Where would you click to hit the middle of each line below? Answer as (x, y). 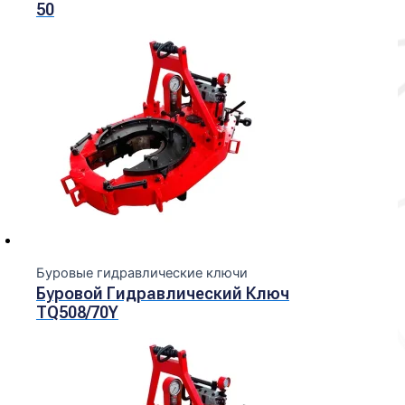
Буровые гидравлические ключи (141, 273)
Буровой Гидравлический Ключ (162, 294)
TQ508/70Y (77, 313)
